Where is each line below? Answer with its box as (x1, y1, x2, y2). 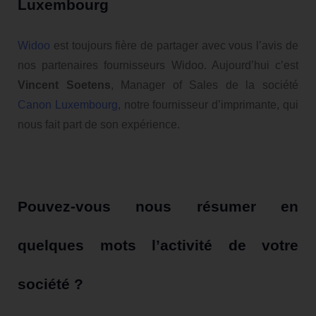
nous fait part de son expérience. (18, 118, 180, 130)
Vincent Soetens (18, 78, 111, 91)
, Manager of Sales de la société (110, 78, 299, 91)
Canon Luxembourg (18, 98, 118, 111)
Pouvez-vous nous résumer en (18, 197, 298, 214)
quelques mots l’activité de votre (18, 236, 298, 253)
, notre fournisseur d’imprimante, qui (117, 98, 299, 111)
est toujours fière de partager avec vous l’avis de (50, 39, 298, 51)
